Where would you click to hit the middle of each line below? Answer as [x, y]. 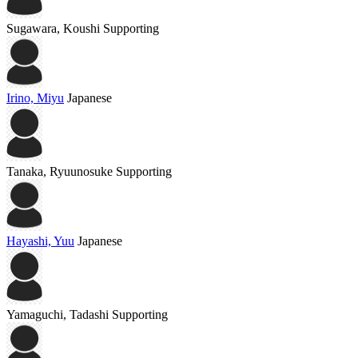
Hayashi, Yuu [40, 241]
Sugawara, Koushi [53, 29]
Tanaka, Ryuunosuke [60, 172]
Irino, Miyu [35, 98]
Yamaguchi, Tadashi [58, 315]
